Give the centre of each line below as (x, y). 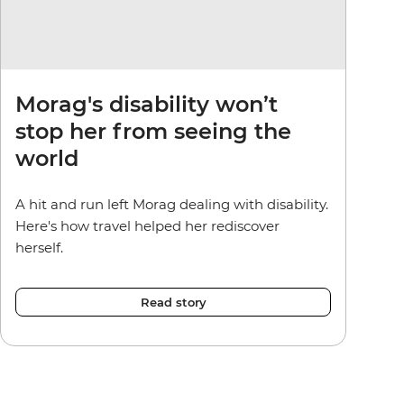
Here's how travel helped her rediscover (147, 225)
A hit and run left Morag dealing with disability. (172, 204)
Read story (173, 302)
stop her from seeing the (153, 131)
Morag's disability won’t (147, 104)
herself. (41, 247)
